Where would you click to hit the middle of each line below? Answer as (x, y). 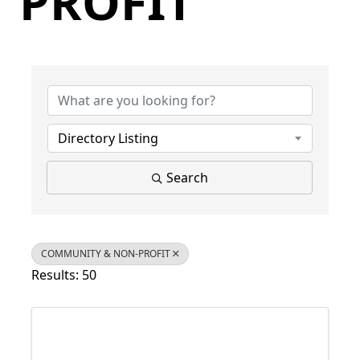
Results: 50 (64, 275)
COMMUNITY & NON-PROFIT (106, 254)
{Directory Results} (88, 59)
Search (187, 178)
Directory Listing (108, 138)
